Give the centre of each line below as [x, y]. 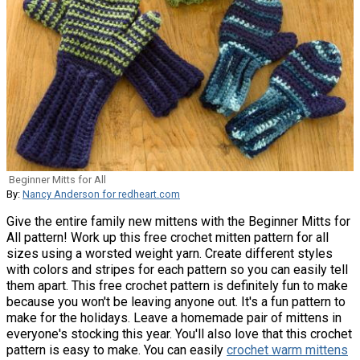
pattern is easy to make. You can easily [117, 350]
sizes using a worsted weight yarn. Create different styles [170, 253]
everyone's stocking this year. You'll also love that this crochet [179, 333]
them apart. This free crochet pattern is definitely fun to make [177, 285]
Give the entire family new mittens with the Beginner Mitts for [178, 221]
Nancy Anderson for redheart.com [101, 194]
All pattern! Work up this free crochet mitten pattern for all [168, 237]
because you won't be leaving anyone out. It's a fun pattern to [176, 301]
